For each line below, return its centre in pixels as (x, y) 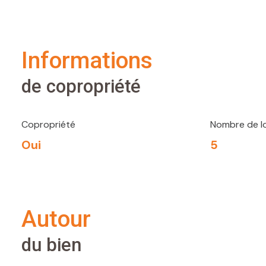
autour (64, 219)
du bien (51, 245)
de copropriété (81, 87)
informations (90, 61)
